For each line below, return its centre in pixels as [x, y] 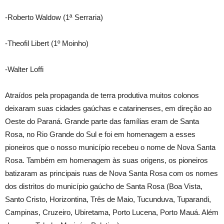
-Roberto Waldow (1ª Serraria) [54, 17]
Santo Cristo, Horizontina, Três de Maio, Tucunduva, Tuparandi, [108, 199]
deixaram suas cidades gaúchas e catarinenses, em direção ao [108, 108]
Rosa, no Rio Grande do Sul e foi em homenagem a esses [100, 134]
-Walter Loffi [24, 69]
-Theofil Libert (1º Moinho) [47, 43]
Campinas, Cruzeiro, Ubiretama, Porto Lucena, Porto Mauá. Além [112, 212]
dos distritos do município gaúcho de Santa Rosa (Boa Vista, [104, 186]
